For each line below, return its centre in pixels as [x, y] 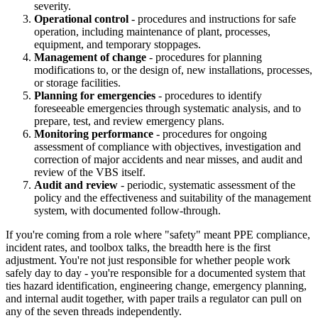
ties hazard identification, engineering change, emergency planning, [156, 286]
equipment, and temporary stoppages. [117, 45]
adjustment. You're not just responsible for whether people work [148, 261]
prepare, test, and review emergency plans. [129, 121]
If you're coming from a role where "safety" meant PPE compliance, [158, 235]
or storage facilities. [77, 83]
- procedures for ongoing [210, 134]
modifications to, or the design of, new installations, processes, [173, 70]
